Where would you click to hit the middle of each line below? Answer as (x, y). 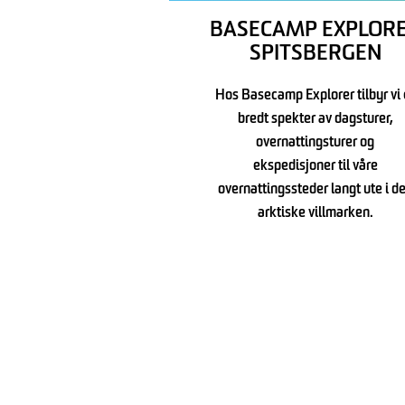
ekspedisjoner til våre (315, 167)
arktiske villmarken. (315, 214)
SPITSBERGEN (315, 55)
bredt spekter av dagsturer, (315, 120)
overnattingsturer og (316, 143)
